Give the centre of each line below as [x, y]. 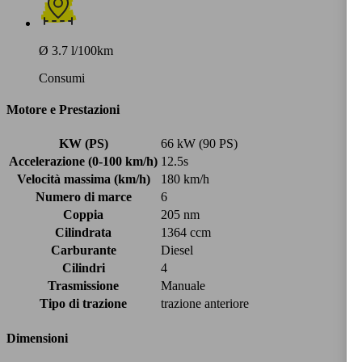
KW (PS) [83, 144]
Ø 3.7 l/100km [76, 50]
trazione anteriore [205, 304]
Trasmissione [83, 286]
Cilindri [83, 268]
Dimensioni [37, 338]
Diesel [177, 250]
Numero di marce [83, 197]
